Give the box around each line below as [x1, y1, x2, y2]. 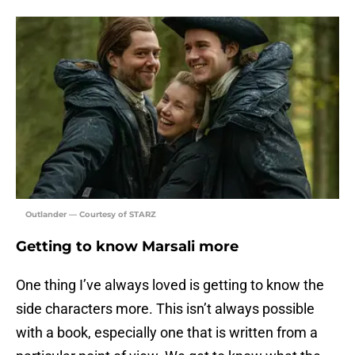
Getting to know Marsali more [16, 238, 239, 256]
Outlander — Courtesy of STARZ [25, 209, 156, 220]
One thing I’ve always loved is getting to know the [16, 277, 324, 294]
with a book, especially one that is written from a [16, 324, 318, 342]
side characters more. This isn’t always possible [16, 300, 315, 318]
